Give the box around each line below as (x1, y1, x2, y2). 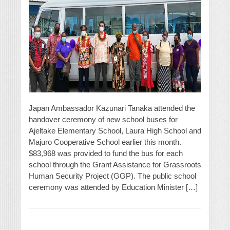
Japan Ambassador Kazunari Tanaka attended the (29, 104, 195, 113)
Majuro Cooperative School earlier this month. (29, 138, 181, 147)
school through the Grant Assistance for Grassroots (29, 160, 201, 169)
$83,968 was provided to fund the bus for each (29, 149, 183, 158)
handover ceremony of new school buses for (29, 115, 178, 124)
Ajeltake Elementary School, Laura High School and (29, 126, 201, 136)
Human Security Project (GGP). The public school (29, 171, 196, 181)
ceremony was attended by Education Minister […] (29, 183, 198, 192)
